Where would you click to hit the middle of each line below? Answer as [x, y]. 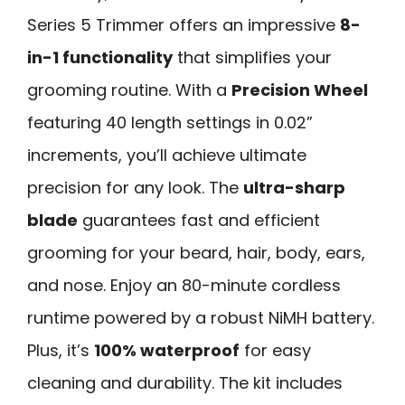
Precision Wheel [300, 89]
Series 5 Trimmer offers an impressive [184, 24]
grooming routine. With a [129, 89]
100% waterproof [167, 350]
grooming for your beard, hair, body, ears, [196, 252]
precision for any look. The [135, 187]
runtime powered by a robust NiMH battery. [201, 317]
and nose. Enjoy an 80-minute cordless [184, 285]
